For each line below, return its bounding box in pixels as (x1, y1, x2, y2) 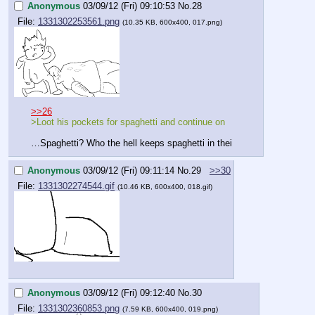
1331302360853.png (38, 302, 120, 314)
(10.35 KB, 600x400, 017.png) (122, 18, 222, 26)
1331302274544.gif (38, 180, 115, 191)
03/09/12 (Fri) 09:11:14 (83, 165, 174, 176)
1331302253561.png (38, 15, 120, 27)
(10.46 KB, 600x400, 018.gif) (117, 182, 212, 191)
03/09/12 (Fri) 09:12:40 (83, 287, 175, 298)
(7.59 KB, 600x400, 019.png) (122, 304, 218, 313)
